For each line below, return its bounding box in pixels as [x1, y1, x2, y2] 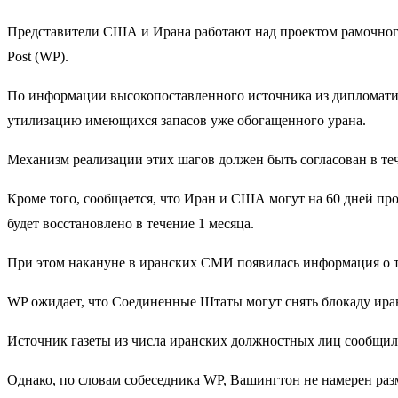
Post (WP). [7, 48, 68, 64]
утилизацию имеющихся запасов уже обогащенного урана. [7, 112, 366, 128]
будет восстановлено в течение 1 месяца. [7, 215, 254, 231]
